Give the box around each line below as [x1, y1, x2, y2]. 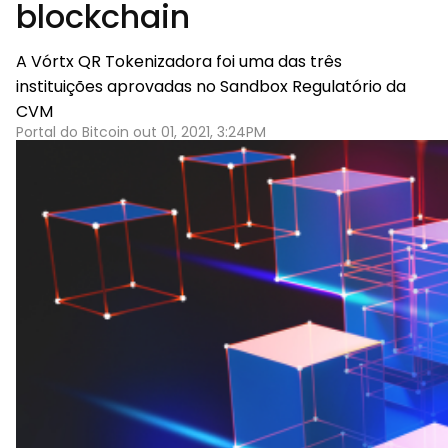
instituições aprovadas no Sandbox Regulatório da [16, 75, 406, 98]
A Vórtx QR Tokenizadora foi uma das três [16, 50, 342, 73]
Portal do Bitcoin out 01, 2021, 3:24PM [16, 122, 266, 142]
